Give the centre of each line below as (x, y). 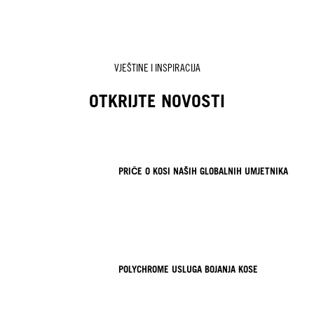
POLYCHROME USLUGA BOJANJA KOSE (189, 269)
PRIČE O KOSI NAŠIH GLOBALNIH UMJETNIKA (204, 171)
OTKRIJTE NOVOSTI (157, 101)
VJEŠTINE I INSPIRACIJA (157, 68)
